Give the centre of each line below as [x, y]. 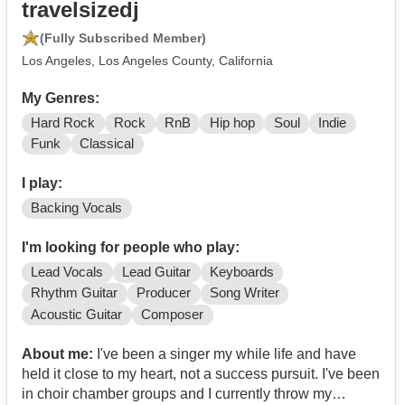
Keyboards [241, 273]
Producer [164, 293]
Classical [107, 144]
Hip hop [232, 122]
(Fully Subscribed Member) [123, 38]
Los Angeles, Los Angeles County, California [147, 60]
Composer [173, 314]
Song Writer [244, 293]
